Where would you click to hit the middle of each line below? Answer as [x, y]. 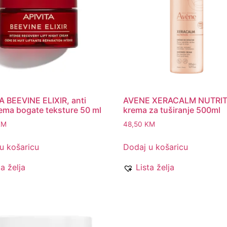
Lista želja [155, 167]
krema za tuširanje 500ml [172, 110]
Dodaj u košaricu [156, 147]
